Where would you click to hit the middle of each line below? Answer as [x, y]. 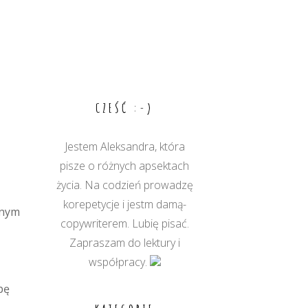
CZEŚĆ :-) [124, 108]
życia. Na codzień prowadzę [124, 185]
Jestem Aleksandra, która [124, 146]
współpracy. [119, 262]
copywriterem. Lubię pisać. [124, 223]
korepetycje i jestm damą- [124, 204]
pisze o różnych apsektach [124, 166]
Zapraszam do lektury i [124, 243]
